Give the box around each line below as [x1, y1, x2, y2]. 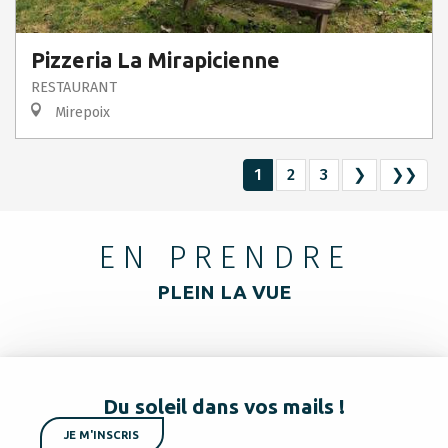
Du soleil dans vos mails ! [103, 395, 345, 418]
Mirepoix [51, 104, 110, 121]
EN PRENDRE [97, 238, 351, 276]
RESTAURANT [31, 79, 117, 96]
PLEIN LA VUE [157, 281, 291, 303]
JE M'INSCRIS [64, 429, 140, 442]
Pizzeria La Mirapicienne [31, 48, 280, 72]
